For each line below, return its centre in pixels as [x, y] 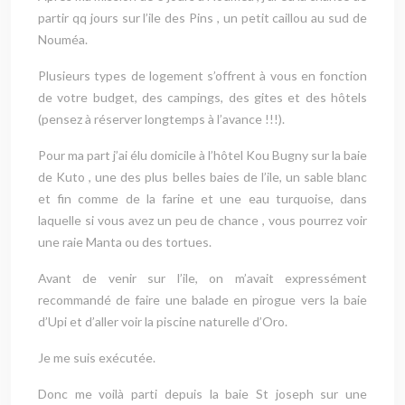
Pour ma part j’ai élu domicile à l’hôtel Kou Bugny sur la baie [202, 155]
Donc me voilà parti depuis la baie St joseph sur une [202, 394]
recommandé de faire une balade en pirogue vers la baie [202, 300]
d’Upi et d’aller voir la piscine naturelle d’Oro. [163, 322]
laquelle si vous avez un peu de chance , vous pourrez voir [202, 221]
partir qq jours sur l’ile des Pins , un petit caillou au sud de [202, 18]
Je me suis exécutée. [97, 358]
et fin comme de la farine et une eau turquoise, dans [202, 199]
